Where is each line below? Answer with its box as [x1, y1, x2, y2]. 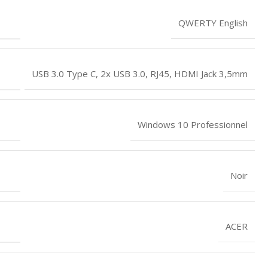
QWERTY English [178, 16, 248, 29]
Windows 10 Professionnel [138, 118, 248, 130]
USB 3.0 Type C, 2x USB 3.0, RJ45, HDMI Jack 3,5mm [32, 67, 248, 80]
